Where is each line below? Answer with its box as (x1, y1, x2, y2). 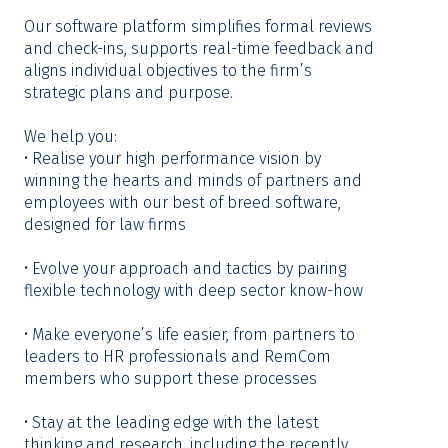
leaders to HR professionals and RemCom (24, 347, 331, 366)
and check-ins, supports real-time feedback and (24, 39, 374, 58)
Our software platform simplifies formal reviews (24, 17, 372, 36)
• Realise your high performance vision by (24, 149, 321, 168)
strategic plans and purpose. (24, 83, 233, 102)
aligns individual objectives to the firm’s (24, 61, 312, 80)
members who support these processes (24, 369, 317, 388)
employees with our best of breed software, (24, 193, 341, 212)
